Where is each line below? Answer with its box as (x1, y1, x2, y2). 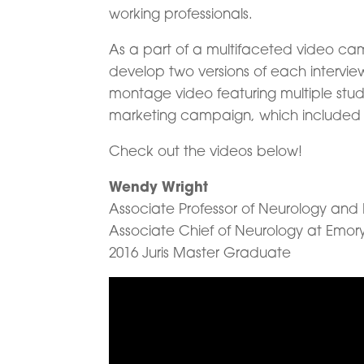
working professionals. (109, 5, 253, 22)
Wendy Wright (109, 177, 209, 196)
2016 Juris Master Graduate (109, 244, 292, 261)
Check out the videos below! (109, 142, 303, 159)
